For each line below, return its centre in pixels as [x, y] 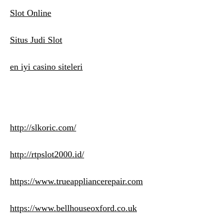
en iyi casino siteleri [46, 67]
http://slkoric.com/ [43, 128]
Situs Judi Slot [36, 40]
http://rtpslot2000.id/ [47, 155]
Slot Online [31, 13]
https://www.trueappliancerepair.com [76, 181]
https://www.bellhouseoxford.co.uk [73, 208]
